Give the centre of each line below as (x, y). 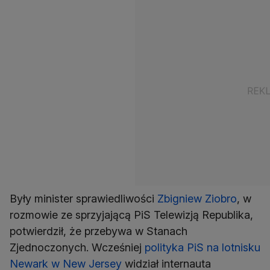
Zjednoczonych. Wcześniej (77, 248)
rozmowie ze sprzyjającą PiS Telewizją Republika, (131, 215)
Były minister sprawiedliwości (83, 199)
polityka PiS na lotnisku (202, 248)
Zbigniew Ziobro (197, 199)
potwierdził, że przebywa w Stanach (99, 231)
